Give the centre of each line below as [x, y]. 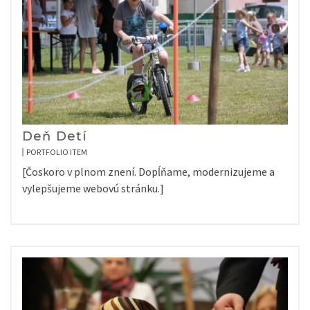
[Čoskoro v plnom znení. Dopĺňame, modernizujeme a [148, 172]
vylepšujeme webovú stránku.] [93, 188]
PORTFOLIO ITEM [57, 152]
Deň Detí [55, 136]
